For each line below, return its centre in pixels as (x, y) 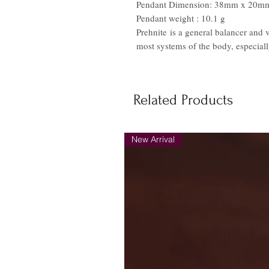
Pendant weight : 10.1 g (181, 18)
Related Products (183, 100)
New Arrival (153, 139)
